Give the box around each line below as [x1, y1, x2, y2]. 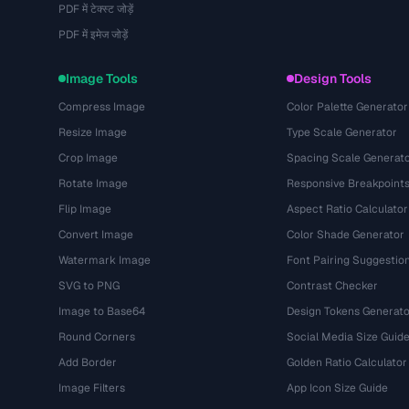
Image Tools [66, 70, 138, 87]
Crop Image [58, 151, 118, 165]
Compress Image [58, 100, 145, 114]
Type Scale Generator [286, 125, 397, 140]
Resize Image [58, 125, 127, 140]
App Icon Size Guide [286, 381, 388, 395]
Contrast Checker [286, 278, 378, 293]
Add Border [58, 355, 117, 370]
